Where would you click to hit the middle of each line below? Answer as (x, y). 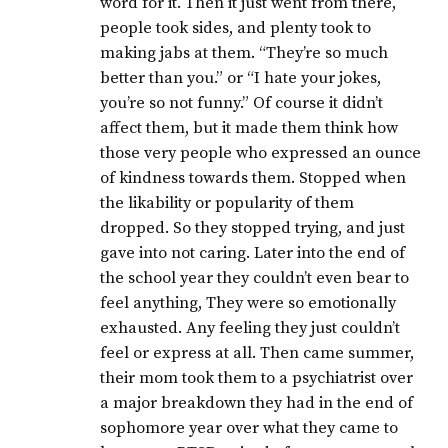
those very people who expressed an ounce (261, 152)
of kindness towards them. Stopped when (253, 177)
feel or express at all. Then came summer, (257, 352)
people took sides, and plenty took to (236, 27)
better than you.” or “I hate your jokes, (241, 77)
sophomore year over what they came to (249, 427)
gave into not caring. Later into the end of (253, 252)
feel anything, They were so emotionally (248, 302)
